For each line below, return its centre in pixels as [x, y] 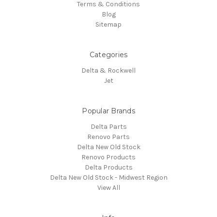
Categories [108, 54]
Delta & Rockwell [108, 70]
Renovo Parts [108, 137]
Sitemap [108, 24]
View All [108, 187]
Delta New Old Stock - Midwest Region [108, 177]
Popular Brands [108, 111]
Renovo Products [108, 157]
